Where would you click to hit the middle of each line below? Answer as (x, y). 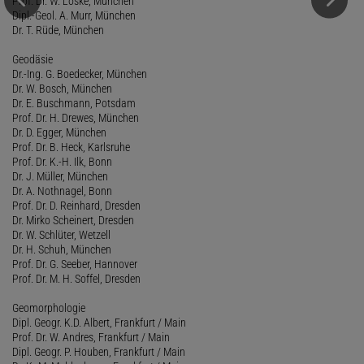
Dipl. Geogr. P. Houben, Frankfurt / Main (99, 351)
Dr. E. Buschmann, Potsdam (74, 103)
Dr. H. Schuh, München (62, 249)
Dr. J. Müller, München (60, 176)
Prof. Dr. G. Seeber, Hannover (75, 264)
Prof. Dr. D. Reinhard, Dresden (76, 205)
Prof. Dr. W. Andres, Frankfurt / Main (91, 337)
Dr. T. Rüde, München (58, 30)
